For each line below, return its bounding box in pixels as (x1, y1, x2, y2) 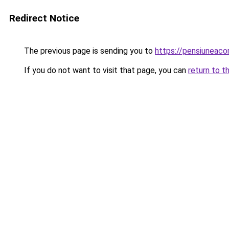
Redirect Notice (9, 12, 79, 24)
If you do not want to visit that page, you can (22, 65, 188, 75)
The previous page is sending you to (22, 46, 155, 56)
